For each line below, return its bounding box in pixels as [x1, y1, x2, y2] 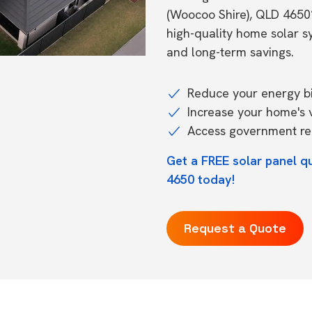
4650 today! [166, 171, 235, 187]
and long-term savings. [166, 44, 294, 60]
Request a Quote [184, 220, 286, 236]
